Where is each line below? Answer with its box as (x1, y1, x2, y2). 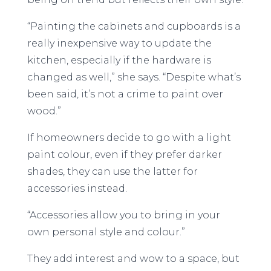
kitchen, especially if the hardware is (27, 54, 211, 66)
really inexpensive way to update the (27, 38, 212, 49)
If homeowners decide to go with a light (27, 132, 231, 143)
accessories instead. (27, 183, 127, 194)
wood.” (27, 105, 61, 117)
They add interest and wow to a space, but (27, 253, 240, 264)
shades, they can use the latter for (27, 166, 198, 177)
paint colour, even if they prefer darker (27, 149, 222, 160)
